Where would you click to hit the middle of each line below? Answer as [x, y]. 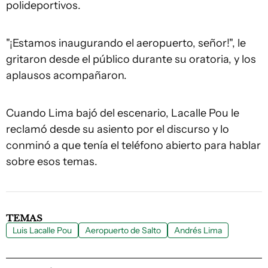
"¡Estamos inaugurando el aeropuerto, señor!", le [126, 43]
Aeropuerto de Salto [123, 230]
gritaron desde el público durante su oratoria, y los [131, 59]
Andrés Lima [198, 230]
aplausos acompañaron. [68, 75]
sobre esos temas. [53, 162]
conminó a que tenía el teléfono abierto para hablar [133, 145]
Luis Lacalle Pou [42, 230]
